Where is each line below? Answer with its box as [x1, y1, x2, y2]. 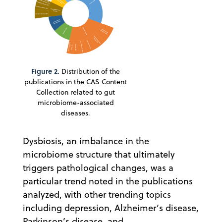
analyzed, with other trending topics [23, 188, 171, 201]
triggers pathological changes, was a [23, 161, 173, 174]
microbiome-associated [37, 97, 114, 108]
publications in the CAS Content [24, 76, 127, 87]
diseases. [61, 108, 90, 118]
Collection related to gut [36, 87, 115, 97]
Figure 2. [31, 65, 59, 76]
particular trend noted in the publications [23, 174, 193, 187]
